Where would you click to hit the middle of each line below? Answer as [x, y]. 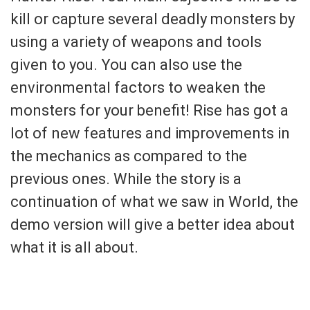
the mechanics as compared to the [129, 156]
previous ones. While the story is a [126, 179]
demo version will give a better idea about [153, 224]
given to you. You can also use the [126, 64]
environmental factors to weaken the [138, 87]
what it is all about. [74, 247]
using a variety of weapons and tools [136, 42]
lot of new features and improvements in [150, 133]
